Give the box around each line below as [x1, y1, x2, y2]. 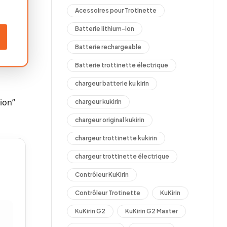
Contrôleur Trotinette [75, 188, 140, 197]
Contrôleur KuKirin [75, 170, 129, 178]
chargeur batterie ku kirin [75, 79, 149, 87]
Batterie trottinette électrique [75, 61, 168, 69]
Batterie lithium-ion [75, 24, 134, 32]
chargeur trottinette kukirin [75, 134, 157, 142]
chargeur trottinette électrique [75, 152, 169, 160]
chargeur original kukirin [75, 116, 144, 124]
